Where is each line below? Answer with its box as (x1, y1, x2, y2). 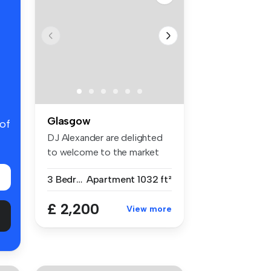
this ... (47, 160, 71, 172)
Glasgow (47, 114, 91, 128)
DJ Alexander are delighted (47, 131, 163, 143)
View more (126, 203, 172, 214)
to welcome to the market (47, 146, 160, 158)
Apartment (86, 173, 135, 185)
